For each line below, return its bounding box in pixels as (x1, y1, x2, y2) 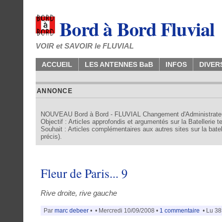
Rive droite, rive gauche (41, 188, 117, 197)
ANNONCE (37, 87, 73, 95)
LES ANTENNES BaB (85, 60, 153, 68)
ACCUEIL (42, 60, 72, 68)
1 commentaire (160, 207, 200, 214)
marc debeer (55, 207, 89, 214)
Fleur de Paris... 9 (41, 165, 128, 181)
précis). (41, 133, 62, 140)
